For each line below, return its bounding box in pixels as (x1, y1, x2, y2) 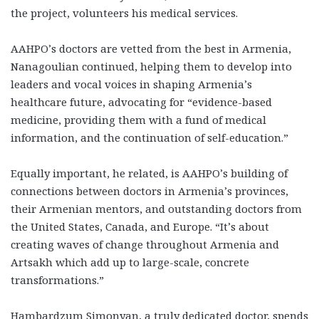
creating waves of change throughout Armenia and (11, 236, 279, 251)
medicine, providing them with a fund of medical (11, 112, 266, 127)
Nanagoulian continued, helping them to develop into (11, 58, 292, 73)
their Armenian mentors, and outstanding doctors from (11, 201, 302, 216)
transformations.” (11, 272, 104, 287)
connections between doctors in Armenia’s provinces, (11, 183, 288, 198)
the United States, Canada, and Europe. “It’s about (11, 219, 269, 234)
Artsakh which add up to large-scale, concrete (11, 254, 249, 269)
